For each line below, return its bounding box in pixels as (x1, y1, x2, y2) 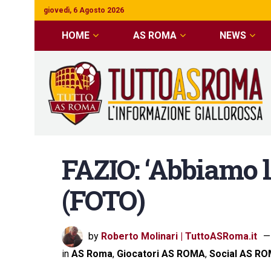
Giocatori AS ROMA (117, 248, 205, 260)
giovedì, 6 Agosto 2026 (44, 6, 124, 15)
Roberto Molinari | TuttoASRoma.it (101, 230, 257, 242)
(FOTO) (62, 182, 145, 218)
